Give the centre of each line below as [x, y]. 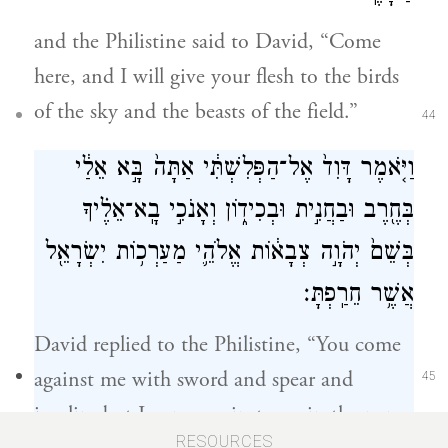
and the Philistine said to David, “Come [207, 42]
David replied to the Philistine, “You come [217, 345]
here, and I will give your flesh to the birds [216, 77]
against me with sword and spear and [193, 380]
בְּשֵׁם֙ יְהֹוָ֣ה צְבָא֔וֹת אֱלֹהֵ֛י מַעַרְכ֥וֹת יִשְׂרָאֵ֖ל [229, 254]
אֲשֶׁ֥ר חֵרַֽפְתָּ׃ [359, 296]
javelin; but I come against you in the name [222, 415]
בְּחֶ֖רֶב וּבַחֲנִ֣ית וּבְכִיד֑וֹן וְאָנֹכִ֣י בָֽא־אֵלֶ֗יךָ [248, 212]
